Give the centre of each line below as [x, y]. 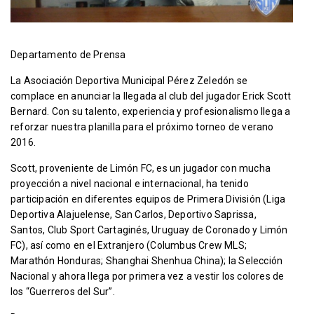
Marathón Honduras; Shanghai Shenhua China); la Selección [147, 260]
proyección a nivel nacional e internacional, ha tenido [130, 183]
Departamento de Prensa [68, 54]
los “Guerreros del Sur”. [63, 291]
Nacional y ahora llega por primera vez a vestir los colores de [148, 276]
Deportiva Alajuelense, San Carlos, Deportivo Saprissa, [134, 214]
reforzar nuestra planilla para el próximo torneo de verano [142, 127]
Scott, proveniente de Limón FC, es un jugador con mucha [141, 168]
